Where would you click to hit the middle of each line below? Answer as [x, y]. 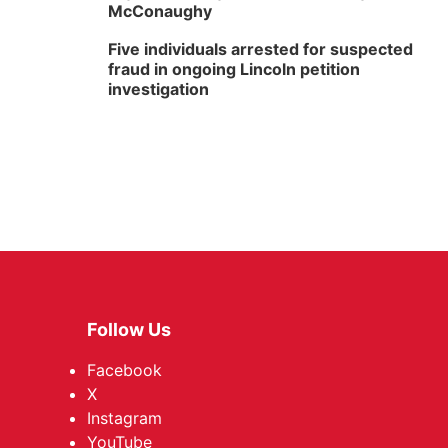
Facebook [124, 370]
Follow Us [129, 329]
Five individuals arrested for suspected [260, 49]
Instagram [124, 418]
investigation [158, 89]
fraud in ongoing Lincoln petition [234, 69]
